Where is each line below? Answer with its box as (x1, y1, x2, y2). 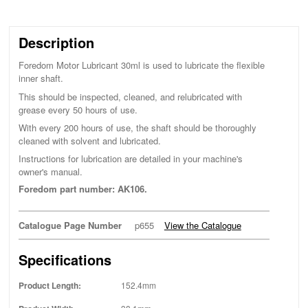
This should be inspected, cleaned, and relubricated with (18, 89, 242, 103)
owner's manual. (18, 165, 82, 179)
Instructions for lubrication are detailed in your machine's (18, 152, 243, 166)
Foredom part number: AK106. (18, 181, 147, 195)
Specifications (18, 250, 111, 270)
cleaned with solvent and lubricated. (18, 133, 161, 147)
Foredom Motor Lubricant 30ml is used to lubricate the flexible (18, 58, 265, 72)
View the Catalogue (164, 218, 241, 232)
